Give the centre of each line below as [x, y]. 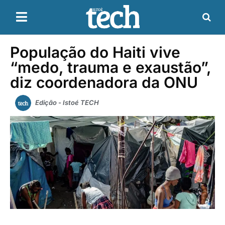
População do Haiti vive [95, 52]
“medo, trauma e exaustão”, [110, 67]
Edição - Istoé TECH [67, 102]
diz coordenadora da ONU [104, 82]
